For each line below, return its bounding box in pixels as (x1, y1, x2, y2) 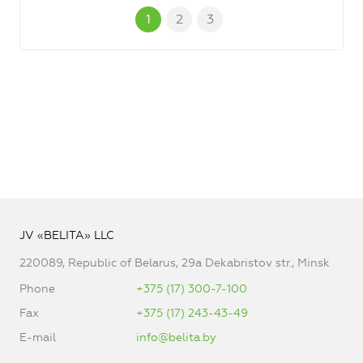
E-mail (19, 331, 56, 345)
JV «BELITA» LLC (19, 228, 114, 243)
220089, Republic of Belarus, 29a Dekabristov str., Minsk (19, 256, 330, 271)
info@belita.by (136, 331, 216, 345)
